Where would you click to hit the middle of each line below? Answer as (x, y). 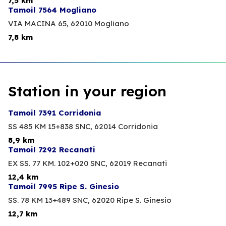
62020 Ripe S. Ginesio (132, 200)
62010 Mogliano (100, 24)
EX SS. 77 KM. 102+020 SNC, (58, 163)
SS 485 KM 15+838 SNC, (50, 127)
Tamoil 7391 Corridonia (55, 113)
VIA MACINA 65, (38, 24)
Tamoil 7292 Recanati (52, 150)
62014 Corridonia (126, 127)
